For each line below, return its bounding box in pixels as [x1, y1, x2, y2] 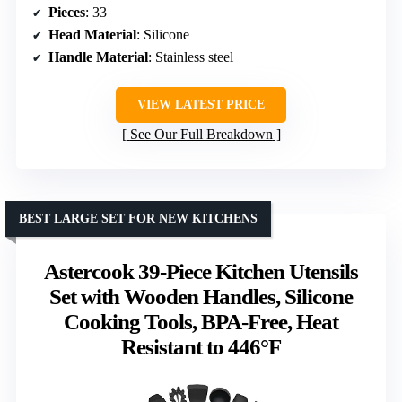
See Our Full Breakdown [129, 126, 273, 142]
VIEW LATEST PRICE [137, 97, 265, 111]
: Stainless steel [148, 48, 233, 65]
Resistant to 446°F [121, 334, 281, 359]
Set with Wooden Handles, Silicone [49, 284, 353, 309]
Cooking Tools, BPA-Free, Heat [64, 309, 338, 334]
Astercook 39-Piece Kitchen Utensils [44, 258, 358, 284]
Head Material [48, 26, 136, 42]
